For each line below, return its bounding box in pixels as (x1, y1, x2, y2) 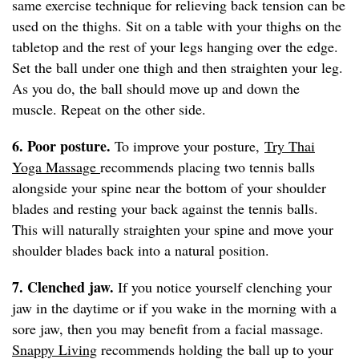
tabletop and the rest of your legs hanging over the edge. (12, 37, 338, 57)
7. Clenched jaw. (12, 276, 118, 298)
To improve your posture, (115, 136, 264, 156)
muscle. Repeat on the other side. (12, 99, 211, 119)
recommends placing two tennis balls (100, 157, 315, 177)
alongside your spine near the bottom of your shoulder (12, 178, 326, 198)
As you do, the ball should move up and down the (12, 79, 300, 99)
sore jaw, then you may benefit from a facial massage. (12, 319, 324, 339)
